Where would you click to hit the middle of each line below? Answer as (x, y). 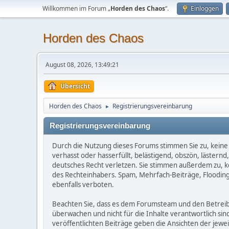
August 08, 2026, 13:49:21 (82, 65)
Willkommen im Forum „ (76, 8)
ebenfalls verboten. (83, 185)
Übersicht (75, 86)
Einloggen (205, 8)
